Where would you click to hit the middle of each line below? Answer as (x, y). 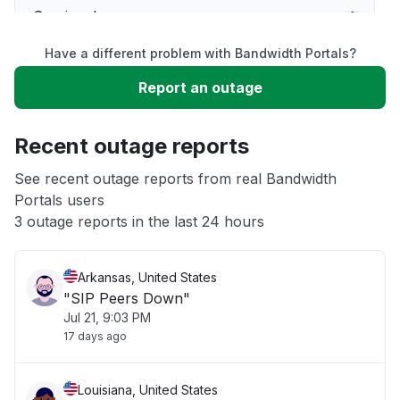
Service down (79, 16)
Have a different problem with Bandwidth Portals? (200, 53)
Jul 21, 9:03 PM (107, 317)
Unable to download (102, 123)
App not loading (87, 177)
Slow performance (97, 70)
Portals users (59, 200)
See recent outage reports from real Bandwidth (175, 179)
